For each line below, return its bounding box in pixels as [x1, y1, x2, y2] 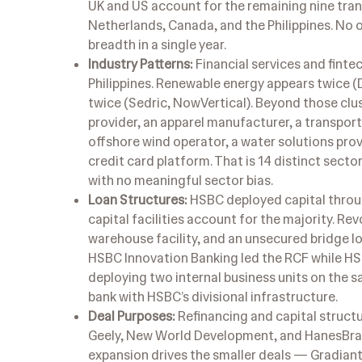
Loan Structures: [88, 191, 187, 208]
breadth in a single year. [88, 36, 226, 53]
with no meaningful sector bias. [88, 171, 273, 189]
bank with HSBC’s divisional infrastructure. [88, 288, 338, 305]
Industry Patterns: [88, 55, 193, 73]
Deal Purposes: [88, 307, 175, 325]
